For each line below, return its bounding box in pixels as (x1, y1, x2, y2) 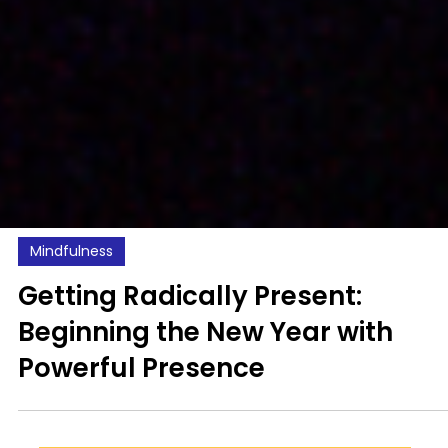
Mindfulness (30, 310, 113, 331)
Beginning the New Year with (18, 383, 393, 420)
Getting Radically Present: (18, 347, 362, 384)
